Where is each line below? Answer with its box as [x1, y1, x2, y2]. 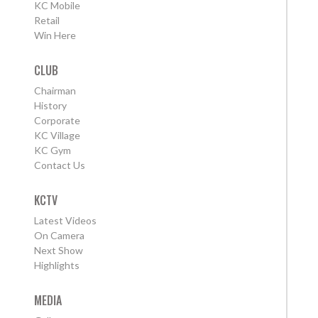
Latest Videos [34, 214, 97, 226]
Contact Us [34, 158, 85, 171]
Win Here [34, 28, 76, 41]
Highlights [34, 258, 79, 271]
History [34, 99, 67, 111]
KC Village [34, 128, 80, 141]
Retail [34, 13, 60, 26]
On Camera [34, 229, 84, 241]
